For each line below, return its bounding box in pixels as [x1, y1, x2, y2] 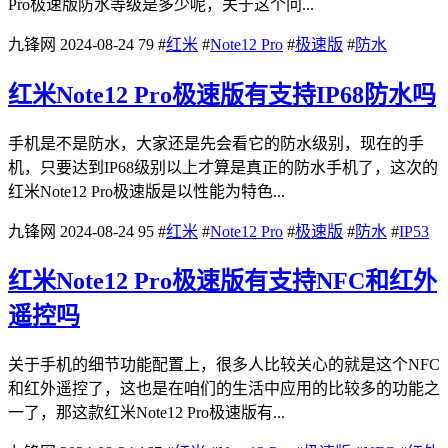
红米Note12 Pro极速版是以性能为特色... [8, 182, 285, 200]
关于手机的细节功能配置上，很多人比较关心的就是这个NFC [8, 356, 440, 374]
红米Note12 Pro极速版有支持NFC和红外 [8, 268, 437, 295]
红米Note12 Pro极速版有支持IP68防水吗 [8, 81, 436, 108]
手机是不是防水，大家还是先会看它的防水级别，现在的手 [8, 134, 424, 152]
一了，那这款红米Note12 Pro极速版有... [8, 404, 285, 422]
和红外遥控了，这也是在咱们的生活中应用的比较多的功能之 [8, 380, 440, 398]
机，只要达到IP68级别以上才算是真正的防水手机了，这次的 [8, 158, 438, 176]
